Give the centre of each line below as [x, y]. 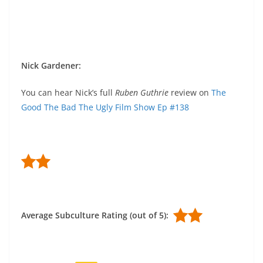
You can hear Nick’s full [68, 93]
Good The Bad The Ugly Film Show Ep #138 [105, 107]
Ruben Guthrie [143, 93]
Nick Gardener [50, 66]
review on [191, 93]
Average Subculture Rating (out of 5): [97, 215]
